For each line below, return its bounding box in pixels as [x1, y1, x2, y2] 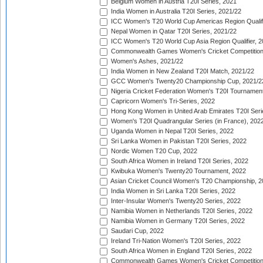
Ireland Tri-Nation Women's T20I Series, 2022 [109, 237, 241, 245]
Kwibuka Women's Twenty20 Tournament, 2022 [109, 167, 246, 175]
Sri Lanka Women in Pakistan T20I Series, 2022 [109, 137, 247, 145]
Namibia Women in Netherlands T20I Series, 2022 [109, 207, 252, 215]
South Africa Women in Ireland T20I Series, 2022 [109, 157, 248, 165]
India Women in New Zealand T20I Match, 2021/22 [109, 68, 254, 75]
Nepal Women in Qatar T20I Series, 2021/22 [109, 28, 237, 35]
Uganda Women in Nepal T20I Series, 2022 [109, 127, 234, 135]
